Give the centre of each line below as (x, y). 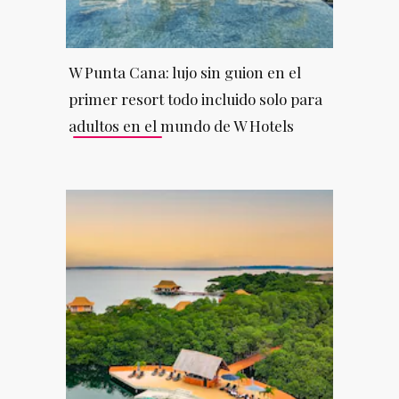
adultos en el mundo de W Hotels (181, 125)
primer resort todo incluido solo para (195, 98)
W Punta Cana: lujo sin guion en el (184, 72)
